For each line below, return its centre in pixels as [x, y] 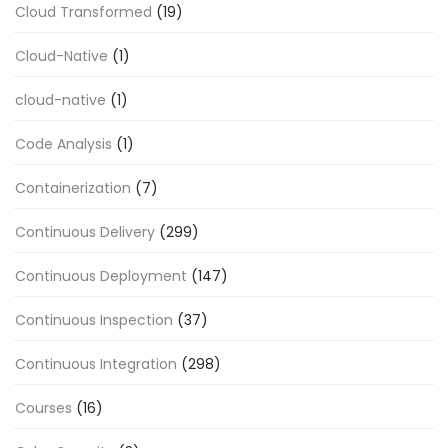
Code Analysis [63, 143]
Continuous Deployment [101, 275]
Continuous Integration [96, 363]
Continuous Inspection [94, 319]
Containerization [73, 187]
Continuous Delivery [85, 231]
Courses [43, 407]
